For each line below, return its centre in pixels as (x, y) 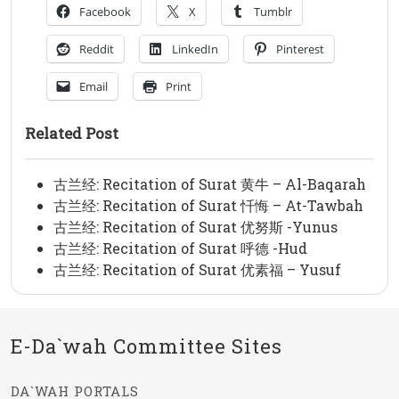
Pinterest (300, 49)
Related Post (72, 134)
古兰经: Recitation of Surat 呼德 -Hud (180, 248)
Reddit (97, 49)
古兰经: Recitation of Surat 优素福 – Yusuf (197, 270)
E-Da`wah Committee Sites (147, 346)
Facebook (105, 12)
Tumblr (273, 12)
